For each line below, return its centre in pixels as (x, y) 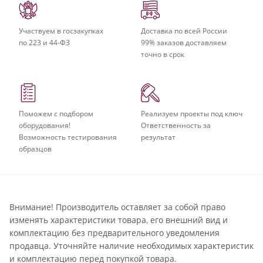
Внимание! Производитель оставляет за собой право (117, 207)
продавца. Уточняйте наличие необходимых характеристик (131, 245)
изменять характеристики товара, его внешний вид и (119, 220)
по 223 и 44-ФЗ (44, 42)
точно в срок (163, 54)
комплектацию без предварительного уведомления (114, 232)
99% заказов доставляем (184, 42)
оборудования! (45, 125)
